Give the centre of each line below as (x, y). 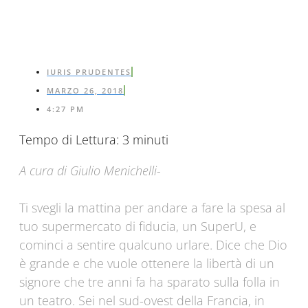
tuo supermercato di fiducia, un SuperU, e (138, 227)
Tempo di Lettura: (71, 140)
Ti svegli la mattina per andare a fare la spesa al (152, 208)
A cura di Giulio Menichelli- (90, 171)
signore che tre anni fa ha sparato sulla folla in (150, 282)
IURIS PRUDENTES (89, 72)
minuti (151, 140)
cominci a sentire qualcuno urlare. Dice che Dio (153, 245)
